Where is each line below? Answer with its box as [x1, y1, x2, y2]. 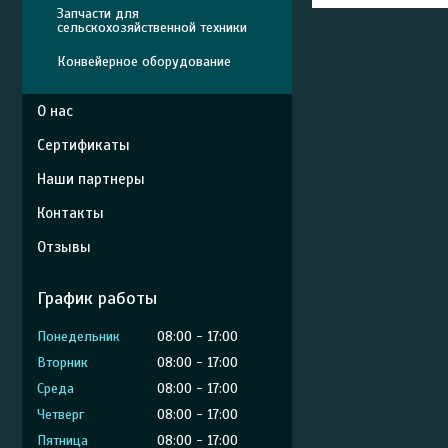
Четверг [37, 406, 84, 423]
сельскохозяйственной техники [57, 19, 247, 36]
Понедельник [37, 328, 120, 345]
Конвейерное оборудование [57, 53, 231, 70]
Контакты [37, 204, 104, 222]
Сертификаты [37, 136, 130, 154]
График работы [37, 287, 157, 309]
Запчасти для [57, 5, 139, 22]
